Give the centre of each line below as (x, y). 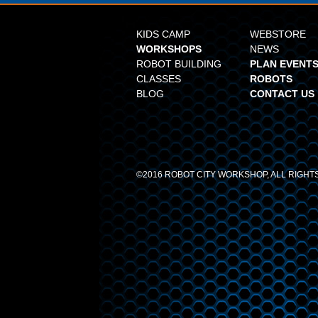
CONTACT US (282, 94)
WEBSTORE (278, 34)
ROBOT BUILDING (179, 64)
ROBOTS (271, 79)
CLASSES (159, 79)
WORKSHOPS (169, 49)
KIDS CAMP (163, 34)
